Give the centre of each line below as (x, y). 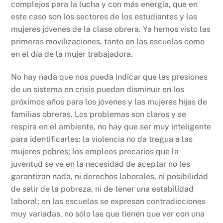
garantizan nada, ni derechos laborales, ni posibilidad (110, 177)
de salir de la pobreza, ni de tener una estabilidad (103, 189)
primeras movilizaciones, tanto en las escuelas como (108, 42)
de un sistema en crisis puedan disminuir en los (98, 90)
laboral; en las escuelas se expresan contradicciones (109, 202)
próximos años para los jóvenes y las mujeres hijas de (109, 102)
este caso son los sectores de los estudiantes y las (104, 17)
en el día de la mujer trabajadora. (72, 54)
